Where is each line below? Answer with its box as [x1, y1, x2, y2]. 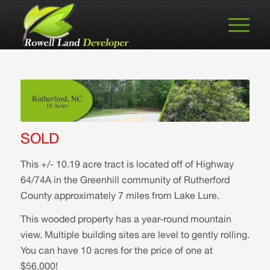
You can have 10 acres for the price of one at [20, 245, 213, 256]
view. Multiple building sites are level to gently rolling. [20, 229, 250, 240]
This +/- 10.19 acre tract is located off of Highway [20, 158, 234, 169]
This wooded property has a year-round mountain [20, 213, 231, 225]
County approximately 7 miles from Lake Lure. [20, 189, 219, 201]
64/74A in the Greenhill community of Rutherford [20, 174, 230, 185]
